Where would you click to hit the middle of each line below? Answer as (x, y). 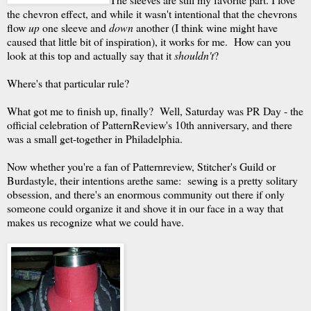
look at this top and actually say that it (91, 55)
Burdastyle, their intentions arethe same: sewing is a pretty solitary (152, 180)
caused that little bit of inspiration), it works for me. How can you (149, 41)
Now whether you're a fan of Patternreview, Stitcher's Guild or (141, 166)
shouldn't (194, 55)
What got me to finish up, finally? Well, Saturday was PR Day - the (155, 111)
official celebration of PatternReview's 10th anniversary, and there (150, 125)
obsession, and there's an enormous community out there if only (146, 194)
